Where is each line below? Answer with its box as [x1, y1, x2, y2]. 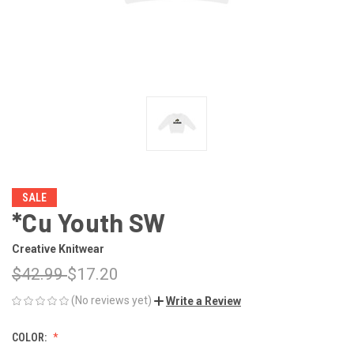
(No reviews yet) [71, 293, 152, 307]
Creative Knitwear [12, 242, 104, 255]
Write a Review [166, 294, 241, 307]
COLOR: [12, 330, 49, 344]
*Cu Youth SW [12, 206, 165, 237]
